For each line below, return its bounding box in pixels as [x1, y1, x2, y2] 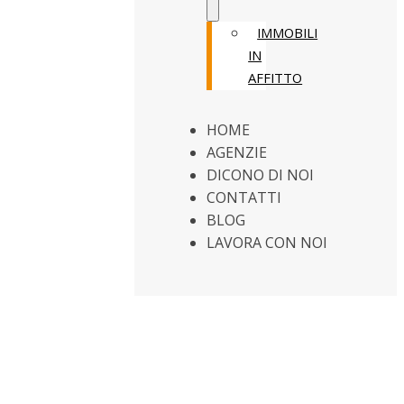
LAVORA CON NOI [207, 233, 328, 252]
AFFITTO [248, 69, 303, 87]
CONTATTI [207, 188, 282, 207]
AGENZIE [207, 142, 268, 162]
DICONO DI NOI [207, 165, 315, 185]
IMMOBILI [257, 23, 318, 41]
